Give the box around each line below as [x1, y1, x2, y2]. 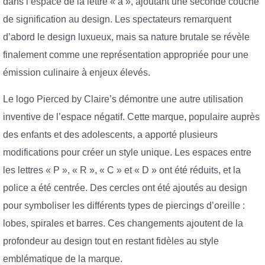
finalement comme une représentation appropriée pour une [3, 49, 248, 60]
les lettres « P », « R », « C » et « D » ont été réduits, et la [3, 165, 241, 176]
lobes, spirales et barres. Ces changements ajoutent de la [3, 218, 243, 229]
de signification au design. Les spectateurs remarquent [3, 14, 231, 24]
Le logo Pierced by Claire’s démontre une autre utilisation [3, 94, 243, 105]
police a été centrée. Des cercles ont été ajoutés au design [3, 183, 247, 193]
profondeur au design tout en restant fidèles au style [3, 236, 219, 247]
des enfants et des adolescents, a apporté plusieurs [3, 130, 218, 140]
